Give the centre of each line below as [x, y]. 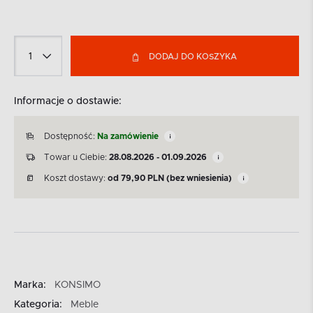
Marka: [30, 285]
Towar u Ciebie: [77, 157]
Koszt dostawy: [76, 178]
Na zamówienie [128, 136]
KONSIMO [78, 285]
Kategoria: [38, 304]
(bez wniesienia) [198, 178]
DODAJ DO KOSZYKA [194, 56]
